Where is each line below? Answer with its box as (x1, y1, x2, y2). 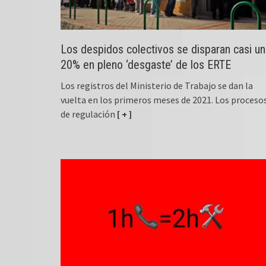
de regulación (61, 107, 115, 120)
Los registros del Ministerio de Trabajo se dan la (61, 79, 253, 91)
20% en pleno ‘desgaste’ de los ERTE (61, 57, 231, 72)
